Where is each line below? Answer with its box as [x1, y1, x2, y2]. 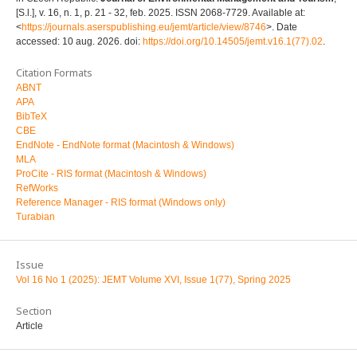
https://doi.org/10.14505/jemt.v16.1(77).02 [143, 36, 323, 48]
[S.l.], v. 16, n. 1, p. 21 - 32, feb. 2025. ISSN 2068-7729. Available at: [16, 7, 305, 19]
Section [16, 304, 52, 319]
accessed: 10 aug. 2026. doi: [16, 36, 143, 48]
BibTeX [16, 111, 47, 123]
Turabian [16, 211, 55, 223]
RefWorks [16, 182, 58, 194]
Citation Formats [16, 65, 92, 80]
